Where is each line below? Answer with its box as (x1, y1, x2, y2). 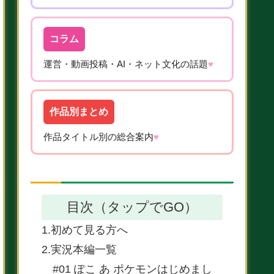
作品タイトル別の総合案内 (43, 131, 154, 142)
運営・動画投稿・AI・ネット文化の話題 (43, 59, 208, 69)
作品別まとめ (50, 106, 108, 117)
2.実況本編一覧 (42, 243, 117, 256)
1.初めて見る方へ (42, 223, 128, 236)
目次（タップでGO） (67, 199, 198, 215)
